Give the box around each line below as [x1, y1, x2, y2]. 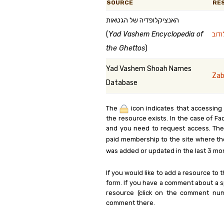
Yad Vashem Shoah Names [106, 64, 191, 73]
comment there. [106, 199, 155, 206]
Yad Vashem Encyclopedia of [108, 30, 203, 38]
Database [106, 78, 137, 87]
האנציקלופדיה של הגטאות [106, 16, 179, 24]
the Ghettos [106, 44, 145, 52]
